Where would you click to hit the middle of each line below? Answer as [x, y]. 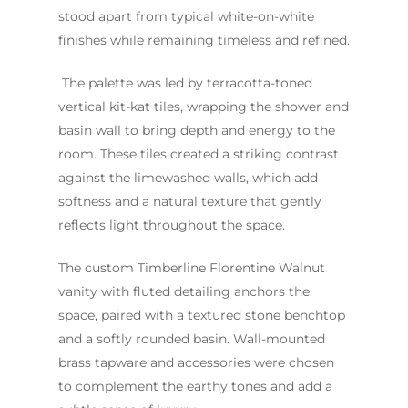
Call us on [270, 90]
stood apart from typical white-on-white [186, 17]
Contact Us [272, 55]
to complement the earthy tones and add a [195, 387]
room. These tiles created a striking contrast [199, 154]
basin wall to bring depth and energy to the [197, 131]
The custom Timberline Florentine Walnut [192, 268]
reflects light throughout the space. [172, 225]
